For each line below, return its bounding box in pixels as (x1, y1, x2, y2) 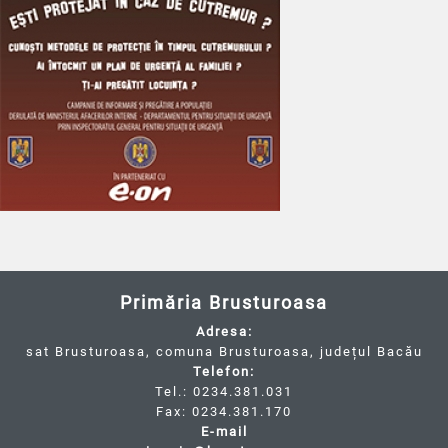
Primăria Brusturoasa (120, 291, 328, 313)
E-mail (200, 423, 248, 439)
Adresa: (195, 323, 253, 339)
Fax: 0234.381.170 (156, 403, 292, 419)
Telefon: (193, 363, 255, 379)
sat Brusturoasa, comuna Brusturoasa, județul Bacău (25, 343, 423, 359)
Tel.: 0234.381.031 (155, 383, 293, 399)
